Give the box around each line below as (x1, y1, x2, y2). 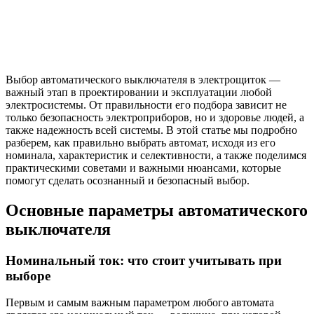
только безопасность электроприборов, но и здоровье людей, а (6, 111, 304, 123)
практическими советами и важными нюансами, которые (6, 161, 281, 174)
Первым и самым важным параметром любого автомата (6, 296, 274, 309)
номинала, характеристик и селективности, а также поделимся (6, 149, 306, 161)
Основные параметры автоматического (6, 200, 308, 219)
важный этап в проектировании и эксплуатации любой (6, 86, 272, 98)
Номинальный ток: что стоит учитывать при (6, 252, 282, 268)
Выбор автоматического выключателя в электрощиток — (6, 73, 280, 86)
